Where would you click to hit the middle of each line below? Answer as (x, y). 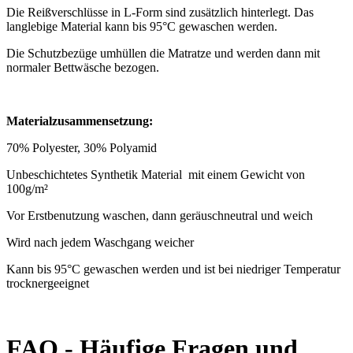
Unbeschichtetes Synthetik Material (94, 174)
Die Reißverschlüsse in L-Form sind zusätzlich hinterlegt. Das (160, 12)
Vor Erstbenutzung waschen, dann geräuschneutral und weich (160, 215)
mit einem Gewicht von (247, 174)
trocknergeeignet (48, 283)
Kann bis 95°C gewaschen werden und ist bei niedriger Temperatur (173, 269)
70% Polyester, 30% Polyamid (82, 147)
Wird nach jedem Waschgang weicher (100, 242)
